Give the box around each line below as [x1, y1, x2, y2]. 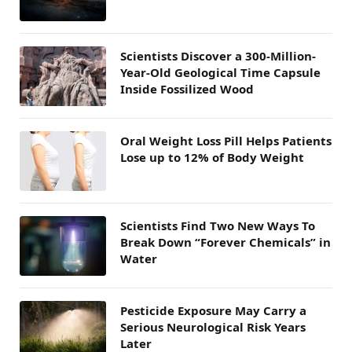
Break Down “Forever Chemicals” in [120, 233, 331, 250]
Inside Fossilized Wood [120, 80, 254, 97]
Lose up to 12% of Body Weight [120, 148, 304, 165]
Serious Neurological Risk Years [120, 318, 306, 335]
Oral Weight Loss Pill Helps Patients [120, 132, 332, 148]
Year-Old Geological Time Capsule [120, 64, 321, 80]
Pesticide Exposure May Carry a [120, 302, 306, 318]
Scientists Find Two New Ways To [120, 217, 315, 233]
